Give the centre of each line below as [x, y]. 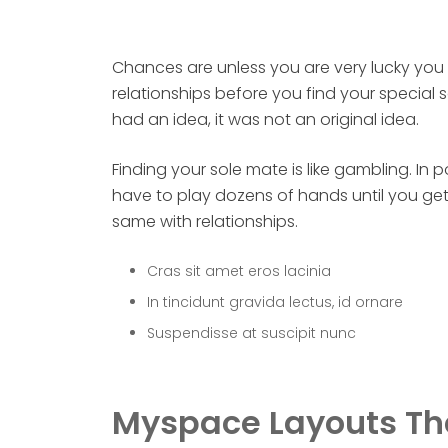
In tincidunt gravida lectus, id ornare [275, 302]
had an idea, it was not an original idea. [265, 120]
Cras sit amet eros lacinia [239, 271]
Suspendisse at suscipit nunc [251, 333]
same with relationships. [205, 222]
